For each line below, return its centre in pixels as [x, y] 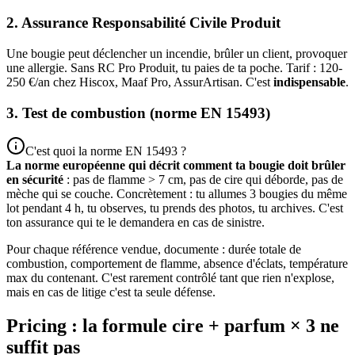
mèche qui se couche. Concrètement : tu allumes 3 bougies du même [177, 194]
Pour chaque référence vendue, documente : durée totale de [154, 250]
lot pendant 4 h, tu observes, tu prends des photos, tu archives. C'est [175, 208]
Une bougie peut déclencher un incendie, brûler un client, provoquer [177, 53]
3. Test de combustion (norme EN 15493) [138, 113]
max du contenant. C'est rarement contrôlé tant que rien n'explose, [170, 278]
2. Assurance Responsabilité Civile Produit [143, 23]
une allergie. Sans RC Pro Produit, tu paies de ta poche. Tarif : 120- [174, 67]
